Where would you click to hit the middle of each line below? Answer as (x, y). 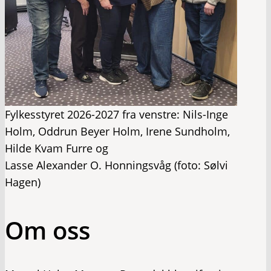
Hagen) (23, 182)
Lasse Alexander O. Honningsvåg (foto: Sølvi (116, 165)
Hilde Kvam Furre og (57, 148)
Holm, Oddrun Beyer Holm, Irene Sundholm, (117, 131)
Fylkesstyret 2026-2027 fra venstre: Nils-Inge (116, 114)
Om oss (47, 230)
